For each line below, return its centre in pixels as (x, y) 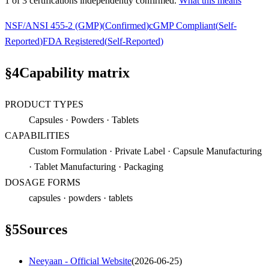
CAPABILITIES (37, 136)
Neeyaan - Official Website (80, 261)
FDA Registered (74, 41)
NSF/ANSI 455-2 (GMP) (53, 26)
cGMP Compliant (182, 26)
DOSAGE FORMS (43, 183)
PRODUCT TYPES (44, 104)
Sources (43, 229)
